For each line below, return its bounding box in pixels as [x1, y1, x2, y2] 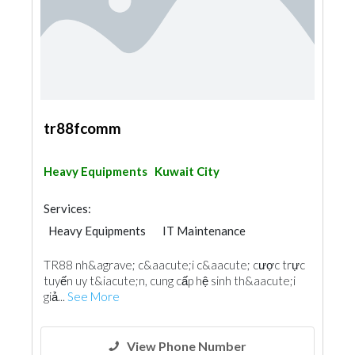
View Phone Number [127, 338, 246, 353]
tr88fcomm [44, 119, 121, 137]
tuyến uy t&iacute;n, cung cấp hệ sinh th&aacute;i [44, 273, 296, 288]
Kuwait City [155, 164, 219, 178]
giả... [44, 289, 67, 303]
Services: [44, 201, 91, 216]
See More [67, 289, 120, 303]
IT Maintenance [162, 223, 246, 238]
